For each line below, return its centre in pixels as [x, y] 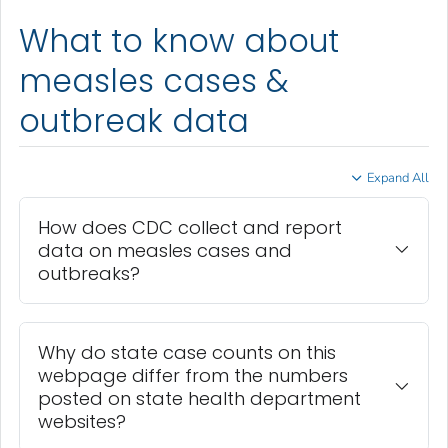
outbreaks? [89, 274]
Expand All [398, 178]
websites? [82, 422]
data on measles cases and [165, 251]
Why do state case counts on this [187, 353]
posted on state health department [199, 399]
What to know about [179, 40]
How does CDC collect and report [190, 228]
